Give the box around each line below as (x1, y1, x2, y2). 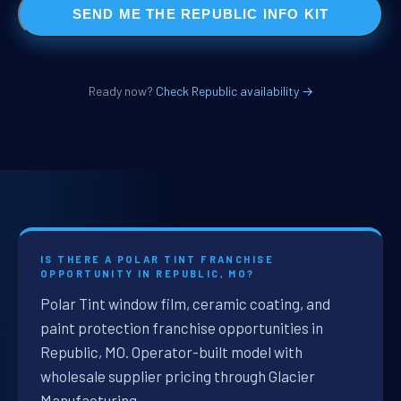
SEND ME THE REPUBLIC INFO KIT (72, 5, 329, 21)
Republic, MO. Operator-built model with (40, 343, 303, 362)
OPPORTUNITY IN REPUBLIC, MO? (40, 268, 255, 280)
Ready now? (88, 83, 156, 99)
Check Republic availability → (155, 83, 313, 99)
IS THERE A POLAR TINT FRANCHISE (40, 253, 275, 266)
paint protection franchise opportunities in (40, 319, 323, 337)
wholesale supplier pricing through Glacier (40, 367, 315, 386)
